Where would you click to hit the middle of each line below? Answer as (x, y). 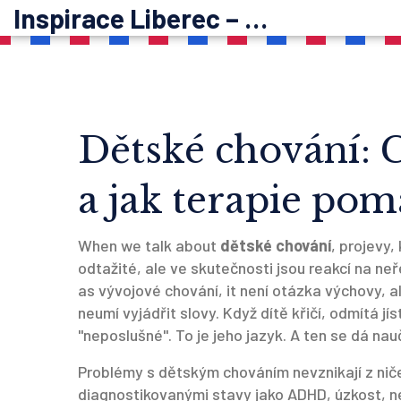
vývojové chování (158, 290)
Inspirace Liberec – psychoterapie (256, 18)
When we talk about (149, 245)
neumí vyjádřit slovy (147, 312)
